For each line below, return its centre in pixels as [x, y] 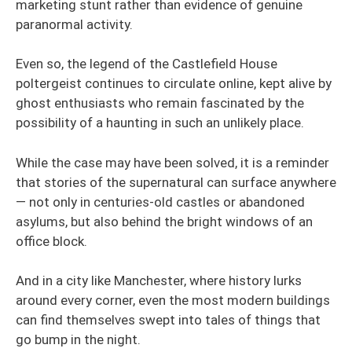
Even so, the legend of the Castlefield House [147, 64]
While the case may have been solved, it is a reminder [172, 162]
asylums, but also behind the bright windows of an [164, 221]
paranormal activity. [74, 24]
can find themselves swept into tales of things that [168, 320]
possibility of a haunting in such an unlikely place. [160, 123]
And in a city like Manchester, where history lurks [159, 280]
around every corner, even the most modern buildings [173, 300]
